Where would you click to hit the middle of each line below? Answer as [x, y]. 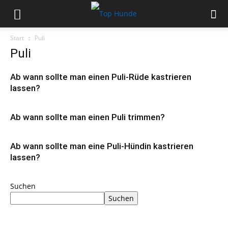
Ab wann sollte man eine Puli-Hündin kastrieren [102, 146]
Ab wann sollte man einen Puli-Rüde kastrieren [101, 77]
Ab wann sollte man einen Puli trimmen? [88, 117]
